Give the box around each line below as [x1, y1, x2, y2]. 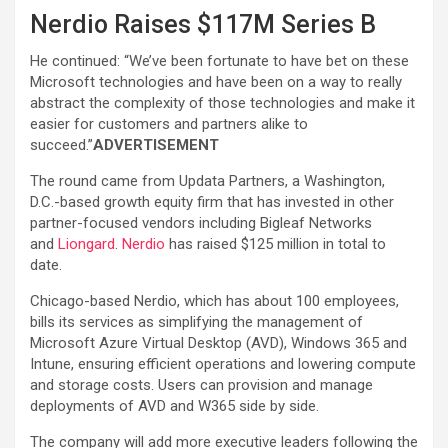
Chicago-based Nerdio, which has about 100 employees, [30, 291, 399, 310]
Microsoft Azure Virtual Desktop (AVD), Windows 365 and [30, 333, 407, 352]
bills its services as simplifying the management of [30, 312, 363, 331]
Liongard [58, 234, 115, 253]
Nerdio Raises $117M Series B [30, 9, 376, 39]
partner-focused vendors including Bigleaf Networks [30, 213, 372, 232]
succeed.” [30, 135, 93, 154]
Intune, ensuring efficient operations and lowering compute [30, 354, 416, 373]
